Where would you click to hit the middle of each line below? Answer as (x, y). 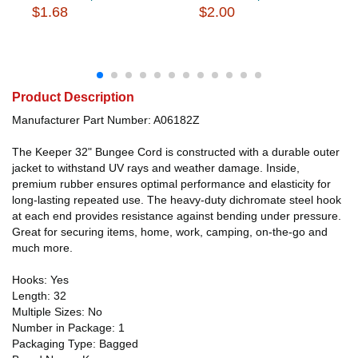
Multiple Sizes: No (57, 311)
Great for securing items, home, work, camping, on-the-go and (170, 231)
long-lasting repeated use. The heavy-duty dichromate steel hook (177, 199)
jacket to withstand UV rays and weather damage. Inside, (156, 167)
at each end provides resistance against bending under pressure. (177, 215)
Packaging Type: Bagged (75, 343)
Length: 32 (39, 295)
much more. (42, 247)
